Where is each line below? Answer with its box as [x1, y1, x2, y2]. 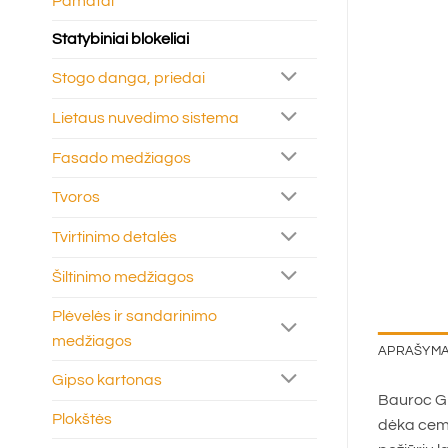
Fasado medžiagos [52, 149, 191, 166]
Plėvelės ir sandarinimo [52, 307, 217, 324]
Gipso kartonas [52, 371, 162, 388]
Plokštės [52, 410, 112, 427]
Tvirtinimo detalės [52, 229, 177, 246]
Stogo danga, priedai [52, 69, 205, 86]
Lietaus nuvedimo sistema [52, 109, 239, 126]
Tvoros [52, 189, 100, 206]
